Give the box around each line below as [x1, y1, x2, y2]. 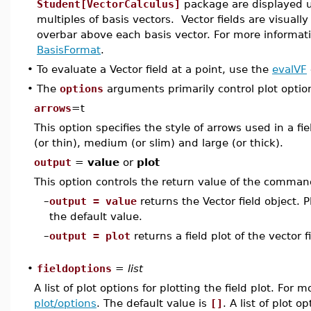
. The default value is [96, 297, 210, 309]
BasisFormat [37, 44, 101, 56]
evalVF [272, 63, 307, 75]
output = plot [49, 230, 131, 242]
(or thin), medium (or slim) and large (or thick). [34, 137, 283, 149]
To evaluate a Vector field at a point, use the [37, 63, 272, 75]
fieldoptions [37, 262, 112, 274]
